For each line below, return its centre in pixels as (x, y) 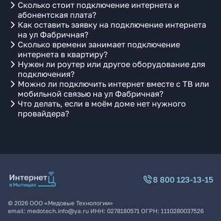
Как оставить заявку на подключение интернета (112, 25)
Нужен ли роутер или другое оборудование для (111, 64)
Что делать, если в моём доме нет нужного (102, 104)
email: (18, 211)
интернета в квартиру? (63, 54)
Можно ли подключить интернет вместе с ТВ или (113, 84)
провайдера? (43, 113)
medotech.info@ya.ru (58, 211)
